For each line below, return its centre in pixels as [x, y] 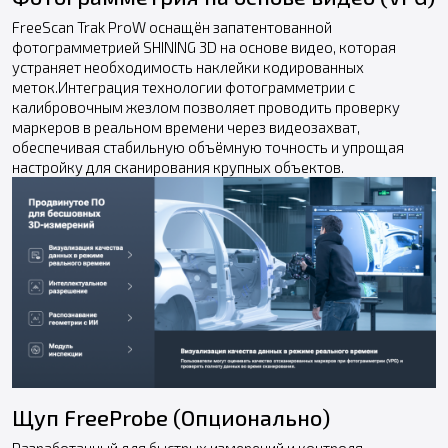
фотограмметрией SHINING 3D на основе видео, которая [204, 46]
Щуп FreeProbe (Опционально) [171, 416]
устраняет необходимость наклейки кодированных [188, 66]
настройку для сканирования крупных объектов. [178, 166]
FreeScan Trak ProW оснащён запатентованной [172, 26]
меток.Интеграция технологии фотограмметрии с [183, 86]
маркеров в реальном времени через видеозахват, [186, 126]
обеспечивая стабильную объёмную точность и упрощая [208, 146]
